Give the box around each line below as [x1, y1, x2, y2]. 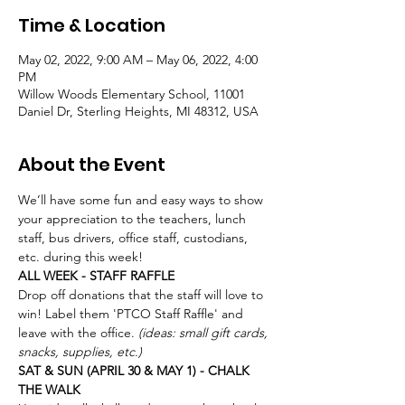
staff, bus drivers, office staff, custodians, [18, 230, 251, 246]
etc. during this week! [18, 249, 146, 265]
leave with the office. [18, 325, 135, 341]
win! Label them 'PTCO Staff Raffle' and [18, 306, 247, 322]
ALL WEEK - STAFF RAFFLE [18, 268, 174, 284]
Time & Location [18, 13, 165, 38]
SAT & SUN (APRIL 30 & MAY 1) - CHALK [18, 363, 253, 379]
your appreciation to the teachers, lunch [18, 211, 250, 227]
